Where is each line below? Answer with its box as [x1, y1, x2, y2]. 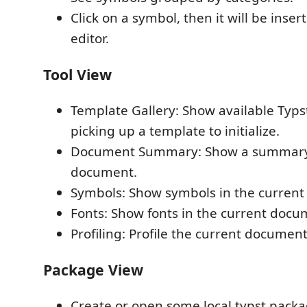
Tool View [43, 64, 112, 84]
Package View [43, 259, 143, 280]
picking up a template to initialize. [71, 121, 280, 140]
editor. [71, 29, 109, 47]
